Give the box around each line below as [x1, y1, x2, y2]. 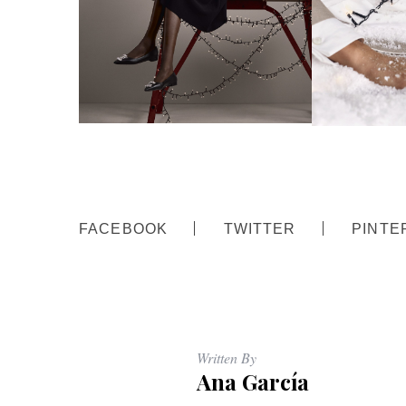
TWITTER [223, 219, 296, 237]
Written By [197, 348, 256, 368]
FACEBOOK [79, 219, 169, 237]
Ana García [197, 367, 309, 397]
